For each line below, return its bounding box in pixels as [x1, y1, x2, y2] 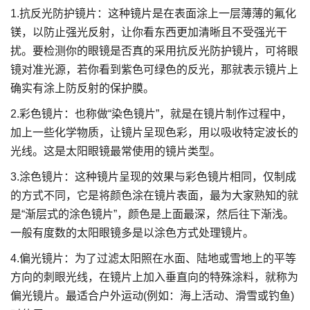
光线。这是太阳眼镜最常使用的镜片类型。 [10, 145, 221, 157]
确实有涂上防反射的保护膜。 [10, 82, 154, 94]
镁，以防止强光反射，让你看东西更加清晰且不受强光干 [10, 26, 287, 38]
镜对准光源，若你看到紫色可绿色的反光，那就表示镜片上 [10, 64, 298, 75]
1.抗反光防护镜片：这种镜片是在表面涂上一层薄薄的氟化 [10, 8, 296, 19]
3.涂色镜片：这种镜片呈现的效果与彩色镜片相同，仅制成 [10, 171, 296, 183]
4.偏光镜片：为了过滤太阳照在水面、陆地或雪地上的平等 [10, 253, 296, 264]
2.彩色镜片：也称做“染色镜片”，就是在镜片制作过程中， [10, 108, 292, 120]
